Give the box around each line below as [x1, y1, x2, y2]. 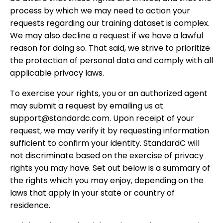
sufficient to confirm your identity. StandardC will [10, 137, 200, 149]
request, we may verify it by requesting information [10, 125, 209, 136]
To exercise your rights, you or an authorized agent [10, 88, 208, 99]
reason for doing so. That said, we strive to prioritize [10, 42, 210, 54]
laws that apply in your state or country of [10, 187, 175, 199]
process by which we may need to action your [10, 5, 190, 16]
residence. [10, 200, 50, 211]
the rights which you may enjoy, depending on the [10, 175, 204, 186]
